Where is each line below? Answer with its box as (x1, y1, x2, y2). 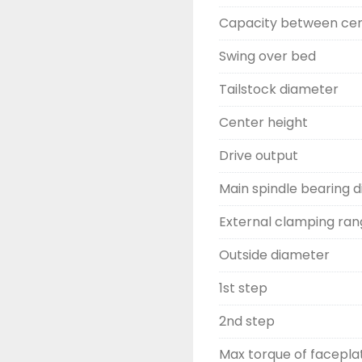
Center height (219, 113, 308, 132)
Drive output (219, 146, 298, 165)
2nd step (219, 312, 275, 330)
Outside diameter (219, 246, 330, 264)
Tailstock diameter (219, 80, 339, 99)
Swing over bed (219, 47, 316, 65)
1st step (219, 279, 267, 297)
